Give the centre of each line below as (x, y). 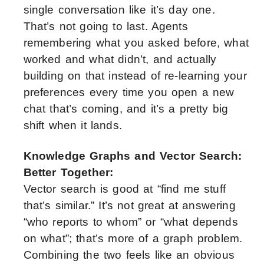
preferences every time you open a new (129, 93)
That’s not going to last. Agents (105, 27)
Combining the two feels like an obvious (129, 255)
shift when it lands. (72, 126)
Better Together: (68, 173)
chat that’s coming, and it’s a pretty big (126, 109)
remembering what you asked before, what (136, 43)
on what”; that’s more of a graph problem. (133, 239)
